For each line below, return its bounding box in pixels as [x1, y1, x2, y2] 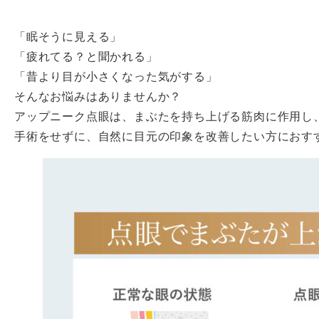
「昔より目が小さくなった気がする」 [14, 70, 218, 83]
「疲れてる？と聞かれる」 [14, 51, 158, 63]
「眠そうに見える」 [14, 31, 122, 43]
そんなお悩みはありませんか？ [14, 90, 182, 103]
